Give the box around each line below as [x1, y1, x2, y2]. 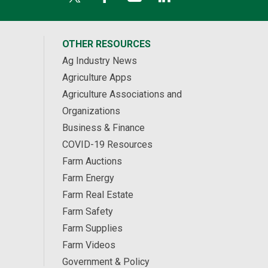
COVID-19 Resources [62, 139, 153, 151]
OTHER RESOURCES [62, 38, 151, 50]
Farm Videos [62, 239, 115, 251]
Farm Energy [62, 172, 114, 184]
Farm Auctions [62, 156, 122, 167]
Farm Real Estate [62, 189, 133, 201]
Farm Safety [62, 206, 113, 218]
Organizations [62, 105, 120, 117]
